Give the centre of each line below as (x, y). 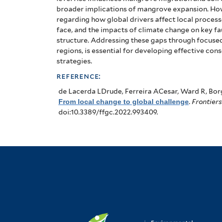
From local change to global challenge (123, 102)
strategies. (75, 61)
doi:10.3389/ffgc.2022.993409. (108, 112)
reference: (80, 76)
